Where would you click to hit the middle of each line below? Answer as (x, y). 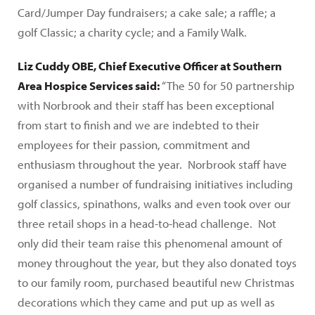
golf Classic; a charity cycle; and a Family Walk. (132, 32)
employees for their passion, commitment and (134, 145)
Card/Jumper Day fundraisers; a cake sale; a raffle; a (147, 13)
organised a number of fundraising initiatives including (155, 184)
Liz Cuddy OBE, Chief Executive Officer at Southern (150, 66)
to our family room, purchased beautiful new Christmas (156, 283)
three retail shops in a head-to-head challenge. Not (147, 224)
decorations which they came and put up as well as (146, 302)
